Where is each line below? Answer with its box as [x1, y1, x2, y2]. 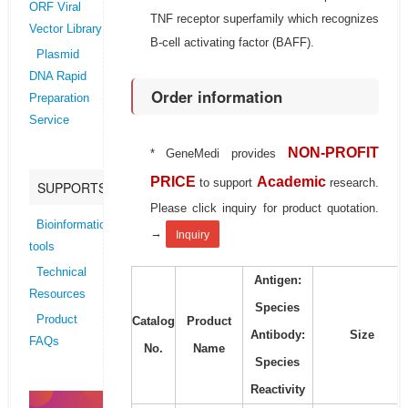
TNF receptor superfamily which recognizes [149, 12, 380, 26]
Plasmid [36, 48, 79, 62]
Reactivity [250, 382, 305, 397]
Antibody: [250, 328, 305, 342]
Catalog [131, 314, 175, 329]
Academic [256, 174, 326, 190]
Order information [150, 86, 282, 108]
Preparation [28, 92, 89, 106]
